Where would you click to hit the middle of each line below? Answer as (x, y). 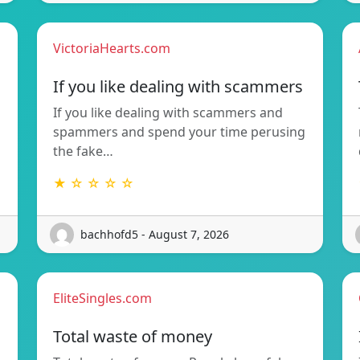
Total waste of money (133, 336)
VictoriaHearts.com (112, 48)
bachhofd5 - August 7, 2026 (155, 235)
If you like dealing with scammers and (168, 112)
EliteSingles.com (102, 298)
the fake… (83, 151)
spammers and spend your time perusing (179, 131)
